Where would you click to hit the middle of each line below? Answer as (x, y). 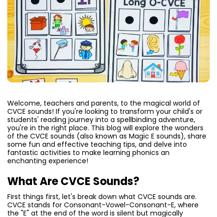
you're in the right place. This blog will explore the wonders (105, 128)
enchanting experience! (48, 161)
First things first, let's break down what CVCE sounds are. (102, 197)
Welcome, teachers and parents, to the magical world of (104, 103)
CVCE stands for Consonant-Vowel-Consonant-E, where (103, 205)
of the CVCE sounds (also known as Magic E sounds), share (107, 136)
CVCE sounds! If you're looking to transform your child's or (105, 112)
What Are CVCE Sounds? (73, 182)
